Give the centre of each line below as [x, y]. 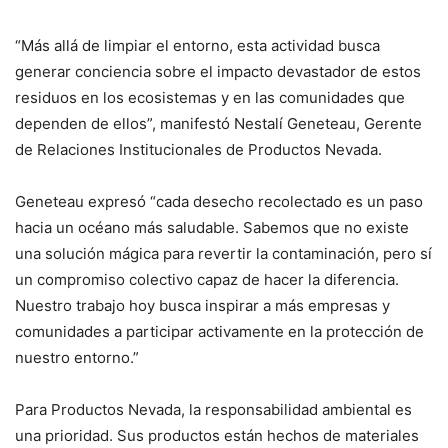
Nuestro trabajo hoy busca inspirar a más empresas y [202, 305]
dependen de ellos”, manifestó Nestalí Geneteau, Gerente [218, 123]
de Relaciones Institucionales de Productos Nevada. [198, 149]
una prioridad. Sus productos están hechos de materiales [217, 435]
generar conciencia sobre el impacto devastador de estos [218, 71]
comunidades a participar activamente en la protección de [219, 331]
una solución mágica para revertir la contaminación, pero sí [223, 253]
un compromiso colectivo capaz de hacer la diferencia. [207, 279]
